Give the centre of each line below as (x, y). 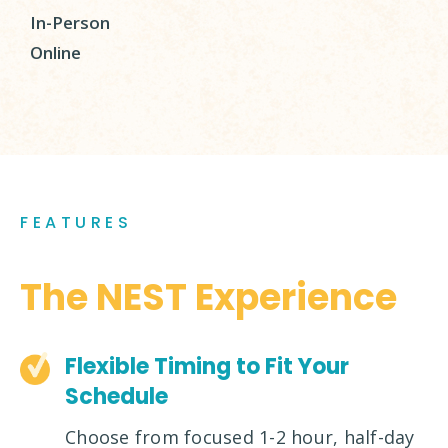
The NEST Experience (208, 297)
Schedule (116, 396)
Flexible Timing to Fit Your (207, 366)
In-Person (70, 22)
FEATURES (76, 222)
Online (55, 52)
